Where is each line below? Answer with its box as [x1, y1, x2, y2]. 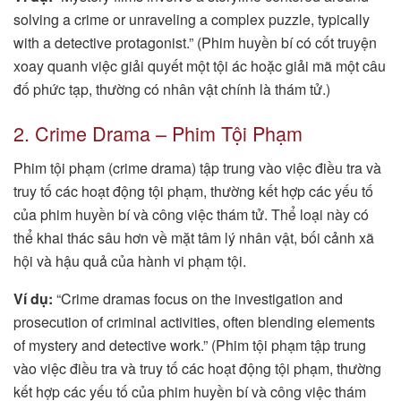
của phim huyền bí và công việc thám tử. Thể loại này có [13, 204, 369, 226]
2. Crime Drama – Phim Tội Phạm [13, 119, 303, 148]
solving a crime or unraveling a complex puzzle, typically [13, 8, 370, 30]
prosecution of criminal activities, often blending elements [13, 311, 375, 333]
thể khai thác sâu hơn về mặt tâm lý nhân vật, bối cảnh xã [13, 227, 374, 249]
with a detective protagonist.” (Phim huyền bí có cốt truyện [13, 31, 377, 53]
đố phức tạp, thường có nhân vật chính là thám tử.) [13, 78, 330, 99]
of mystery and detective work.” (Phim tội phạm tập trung [13, 335, 366, 356]
